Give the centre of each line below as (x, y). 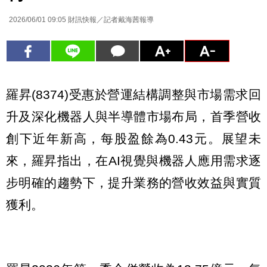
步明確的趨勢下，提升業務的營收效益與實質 (133, 182)
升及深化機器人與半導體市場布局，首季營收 (133, 116)
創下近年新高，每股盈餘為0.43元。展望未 (133, 138)
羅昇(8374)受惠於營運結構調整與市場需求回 (133, 94)
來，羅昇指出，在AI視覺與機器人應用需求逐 (133, 160)
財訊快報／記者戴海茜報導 (110, 20)
